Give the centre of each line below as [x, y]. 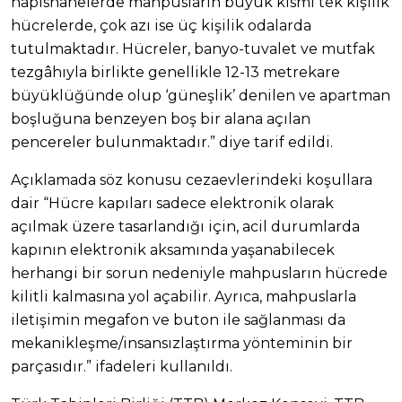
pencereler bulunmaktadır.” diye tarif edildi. [172, 142]
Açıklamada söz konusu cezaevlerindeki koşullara [192, 179]
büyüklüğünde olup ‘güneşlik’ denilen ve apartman [201, 95]
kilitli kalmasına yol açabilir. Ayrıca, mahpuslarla [184, 296]
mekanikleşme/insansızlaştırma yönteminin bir [182, 343]
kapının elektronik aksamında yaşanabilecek [173, 249]
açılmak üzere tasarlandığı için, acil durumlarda [185, 226]
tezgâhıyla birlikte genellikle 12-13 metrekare [175, 72]
